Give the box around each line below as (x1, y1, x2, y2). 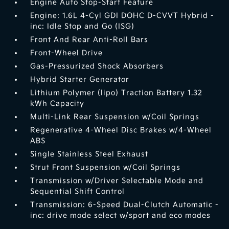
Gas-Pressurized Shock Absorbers (30, 62, 164, 71)
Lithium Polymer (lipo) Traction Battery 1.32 (30, 88, 203, 98)
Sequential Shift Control (30, 187, 125, 196)
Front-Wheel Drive (30, 49, 103, 58)
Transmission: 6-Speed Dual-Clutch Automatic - (30, 200, 219, 210)
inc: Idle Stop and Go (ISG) (30, 22, 135, 31)
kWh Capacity (30, 99, 85, 108)
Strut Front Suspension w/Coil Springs (30, 163, 181, 172)
